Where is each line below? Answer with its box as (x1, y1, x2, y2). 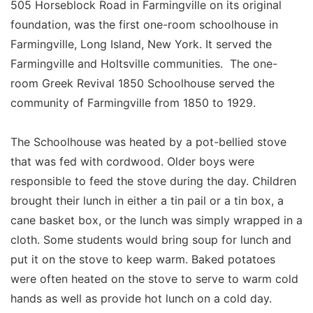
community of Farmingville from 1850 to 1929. (10, 95, 256, 110)
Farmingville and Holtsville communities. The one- (10, 56, 277, 71)
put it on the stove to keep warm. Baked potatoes (10, 252, 275, 266)
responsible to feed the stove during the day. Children (10, 173, 296, 188)
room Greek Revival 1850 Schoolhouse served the (10, 75, 275, 90)
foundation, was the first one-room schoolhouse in (10, 17, 278, 31)
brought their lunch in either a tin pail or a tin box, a (10, 193, 284, 208)
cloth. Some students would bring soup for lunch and (10, 232, 291, 247)
